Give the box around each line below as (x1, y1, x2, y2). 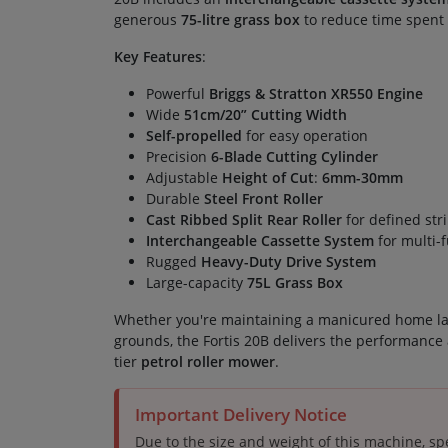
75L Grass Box (247, 273, 343, 292)
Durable (146, 189, 204, 208)
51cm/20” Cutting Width (184, 105, 347, 124)
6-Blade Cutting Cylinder (211, 147, 378, 166)
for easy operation (242, 126, 368, 145)
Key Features (114, 47, 202, 66)
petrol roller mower (141, 352, 275, 371)
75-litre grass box (181, 10, 300, 29)
